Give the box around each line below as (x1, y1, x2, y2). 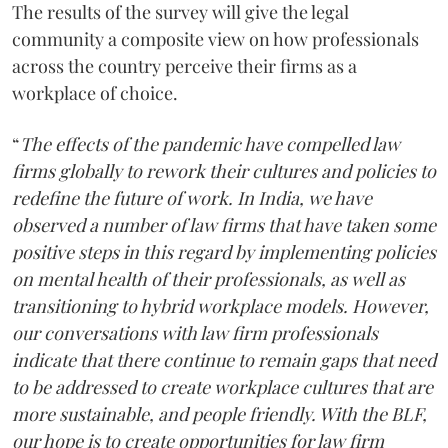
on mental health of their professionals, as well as (12, 266, 405, 291)
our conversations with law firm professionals (12, 320, 378, 345)
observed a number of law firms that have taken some (12, 212, 436, 237)
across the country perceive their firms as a (12, 53, 357, 78)
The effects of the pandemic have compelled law (20, 131, 400, 156)
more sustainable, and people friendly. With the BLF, (12, 401, 427, 426)
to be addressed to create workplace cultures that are (12, 374, 433, 399)
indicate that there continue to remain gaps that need (12, 347, 436, 372)
